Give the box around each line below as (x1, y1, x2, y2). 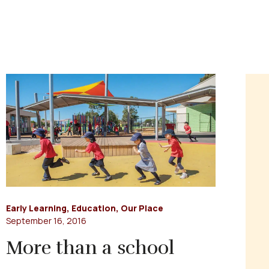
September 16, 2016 (6, 215, 86, 227)
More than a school (6, 236, 174, 260)
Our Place (121, 202, 163, 214)
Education (71, 202, 116, 214)
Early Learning (6, 202, 67, 214)
